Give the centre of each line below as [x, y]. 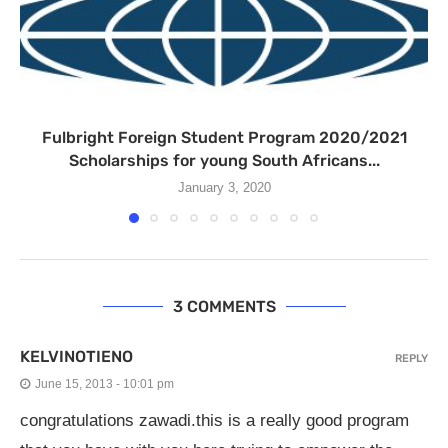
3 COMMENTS [224, 306]
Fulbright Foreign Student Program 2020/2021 [224, 137]
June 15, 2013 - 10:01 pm [104, 384]
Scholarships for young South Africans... [224, 160]
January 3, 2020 [224, 187]
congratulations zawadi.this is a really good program [214, 420]
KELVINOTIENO [76, 356]
